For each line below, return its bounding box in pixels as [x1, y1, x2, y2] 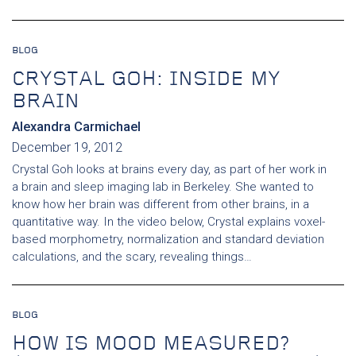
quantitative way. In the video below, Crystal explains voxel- [12, 215, 325, 229]
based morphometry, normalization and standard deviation [12, 232, 324, 246]
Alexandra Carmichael [12, 119, 141, 134]
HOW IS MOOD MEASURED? [12, 335, 290, 354]
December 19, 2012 [12, 140, 122, 155]
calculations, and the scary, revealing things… [12, 250, 252, 264]
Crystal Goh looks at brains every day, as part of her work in [12, 162, 327, 176]
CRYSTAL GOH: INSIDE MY [12, 70, 281, 90]
